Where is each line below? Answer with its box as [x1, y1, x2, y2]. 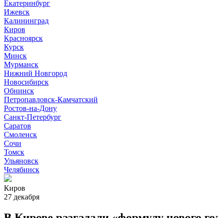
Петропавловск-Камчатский [4, 95, 98, 104]
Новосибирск [4, 78, 49, 86]
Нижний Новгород [4, 69, 67, 77]
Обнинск [4, 87, 34, 95]
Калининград [4, 17, 49, 25]
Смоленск [4, 130, 37, 139]
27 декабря [4, 193, 39, 201]
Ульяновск [4, 157, 38, 165]
